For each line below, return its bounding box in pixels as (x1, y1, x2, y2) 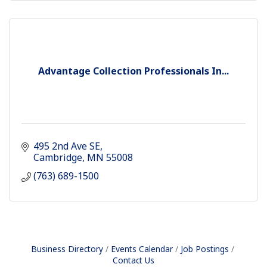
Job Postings (180, 243, 229, 255)
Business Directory (30, 243, 103, 255)
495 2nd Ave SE (33, 139, 100, 153)
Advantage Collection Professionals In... (38, 64, 229, 78)
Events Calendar (110, 243, 173, 255)
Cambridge (33, 151, 82, 164)
